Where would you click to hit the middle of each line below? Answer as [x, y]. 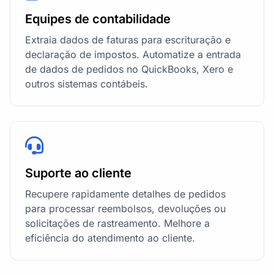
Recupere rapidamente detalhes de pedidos [125, 194]
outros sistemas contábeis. [87, 83]
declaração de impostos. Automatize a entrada [133, 54]
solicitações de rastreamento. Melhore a [117, 223]
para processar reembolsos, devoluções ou [125, 208]
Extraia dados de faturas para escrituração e [128, 39]
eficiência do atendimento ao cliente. [110, 238]
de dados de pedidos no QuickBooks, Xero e [129, 69]
